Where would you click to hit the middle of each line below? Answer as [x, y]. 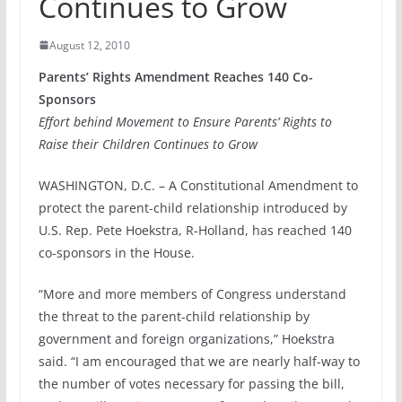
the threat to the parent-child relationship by [174, 316]
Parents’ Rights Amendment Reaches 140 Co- [175, 76]
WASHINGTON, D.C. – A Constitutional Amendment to [198, 185]
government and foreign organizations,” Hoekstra [186, 338]
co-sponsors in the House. [116, 252]
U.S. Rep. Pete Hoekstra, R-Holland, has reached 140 [195, 230]
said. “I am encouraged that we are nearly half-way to [199, 361]
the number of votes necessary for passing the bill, [191, 383]
